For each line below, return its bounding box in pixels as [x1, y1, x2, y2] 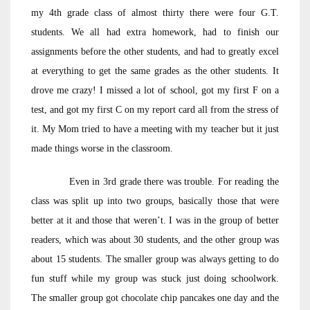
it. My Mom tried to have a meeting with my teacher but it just [31, 124, 279, 134]
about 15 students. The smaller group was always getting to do [31, 254, 279, 264]
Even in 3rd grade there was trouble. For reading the [31, 176, 279, 187]
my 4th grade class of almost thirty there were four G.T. [31, 8, 279, 18]
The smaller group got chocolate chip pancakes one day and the [31, 293, 279, 303]
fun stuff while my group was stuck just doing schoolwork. [31, 273, 279, 284]
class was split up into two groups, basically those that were [31, 196, 279, 206]
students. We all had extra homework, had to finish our [31, 27, 279, 37]
